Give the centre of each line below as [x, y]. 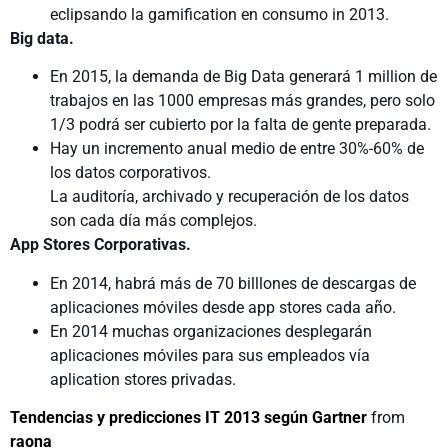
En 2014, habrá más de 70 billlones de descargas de [233, 283]
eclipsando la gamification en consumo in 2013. [219, 14]
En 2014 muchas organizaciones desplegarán [211, 331]
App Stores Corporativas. [100, 245]
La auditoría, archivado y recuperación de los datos [229, 197]
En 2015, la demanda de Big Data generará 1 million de [243, 77]
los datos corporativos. [130, 173]
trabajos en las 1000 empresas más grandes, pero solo [242, 101]
